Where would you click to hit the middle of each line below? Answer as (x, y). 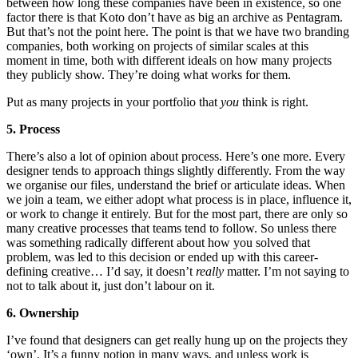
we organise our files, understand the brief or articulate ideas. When (176, 185)
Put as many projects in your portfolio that (113, 101)
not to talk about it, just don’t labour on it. (111, 285)
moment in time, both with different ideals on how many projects (169, 60)
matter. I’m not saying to (286, 271)
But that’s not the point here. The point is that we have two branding (178, 31)
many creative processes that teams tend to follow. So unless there (171, 228)
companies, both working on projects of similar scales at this (157, 46)
